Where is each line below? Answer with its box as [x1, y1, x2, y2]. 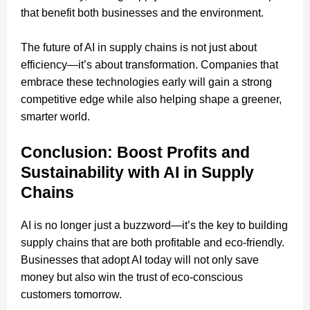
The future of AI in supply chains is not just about [21, 41, 257, 53]
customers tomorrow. [21, 288, 122, 300]
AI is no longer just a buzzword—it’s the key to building [21, 219, 288, 231]
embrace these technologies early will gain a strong [21, 75, 272, 88]
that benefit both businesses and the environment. [21, 6, 264, 19]
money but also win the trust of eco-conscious [21, 271, 243, 283]
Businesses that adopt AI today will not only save [21, 253, 259, 266]
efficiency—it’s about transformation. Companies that [21, 58, 278, 71]
